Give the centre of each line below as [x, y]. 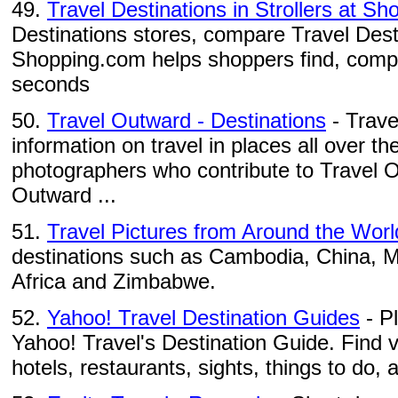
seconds [51, 84]
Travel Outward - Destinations [187, 120]
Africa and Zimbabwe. [114, 281]
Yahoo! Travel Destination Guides [203, 318]
